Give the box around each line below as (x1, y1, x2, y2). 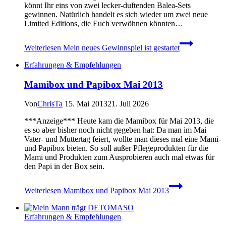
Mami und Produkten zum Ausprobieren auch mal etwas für (24, 153, 214, 162)
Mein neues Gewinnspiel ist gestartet (61, 43, 180, 52)
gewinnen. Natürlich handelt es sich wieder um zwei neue (24, 10, 208, 19)
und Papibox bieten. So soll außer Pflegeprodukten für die (24, 144, 208, 153)
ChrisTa (37, 99, 63, 108)
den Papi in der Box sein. (24, 162, 104, 171)
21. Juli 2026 (107, 99, 149, 108)
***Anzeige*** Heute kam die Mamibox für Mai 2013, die (24, 117, 214, 126)
